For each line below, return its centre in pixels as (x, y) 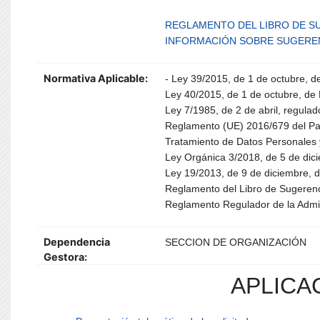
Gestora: (65, 257)
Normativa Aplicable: (96, 78)
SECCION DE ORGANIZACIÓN (236, 242)
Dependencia (77, 242)
